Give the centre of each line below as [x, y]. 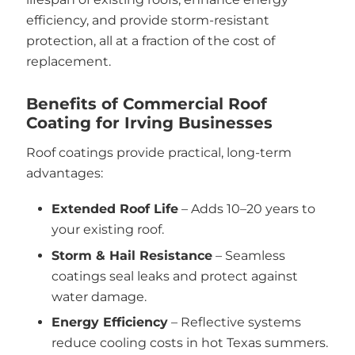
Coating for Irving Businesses [149, 122]
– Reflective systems [235, 322]
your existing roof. [108, 229]
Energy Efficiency [110, 322]
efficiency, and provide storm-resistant [147, 20]
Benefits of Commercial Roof [146, 103]
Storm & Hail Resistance [132, 255]
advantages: [64, 173]
